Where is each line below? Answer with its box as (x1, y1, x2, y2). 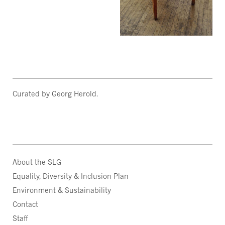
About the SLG (13, 158, 61, 167)
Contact (13, 200, 38, 209)
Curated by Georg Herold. (13, 89, 98, 98)
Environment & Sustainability (13, 186, 111, 195)
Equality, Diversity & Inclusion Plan (13, 172, 129, 181)
